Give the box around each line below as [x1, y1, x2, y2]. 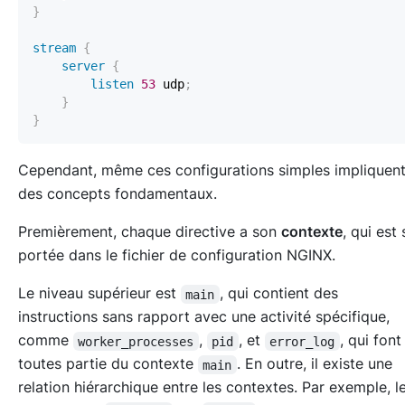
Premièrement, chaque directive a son [18, 222, 281, 241]
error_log [269, 334, 335, 349]
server [61, 59, 105, 74]
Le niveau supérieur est [18, 284, 181, 303]
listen [90, 77, 134, 92]
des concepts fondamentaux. [18, 184, 217, 203]
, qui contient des [219, 284, 343, 303]
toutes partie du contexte [18, 354, 198, 373]
